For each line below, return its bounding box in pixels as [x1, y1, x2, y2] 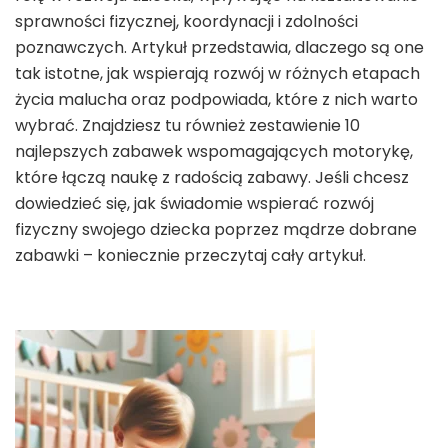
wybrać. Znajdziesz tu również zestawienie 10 [15, 113, 360, 137]
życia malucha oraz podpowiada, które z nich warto [15, 87, 418, 111]
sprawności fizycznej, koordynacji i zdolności [15, 9, 358, 33]
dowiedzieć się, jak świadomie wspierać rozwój [15, 191, 374, 215]
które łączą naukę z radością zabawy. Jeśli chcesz [15, 165, 409, 189]
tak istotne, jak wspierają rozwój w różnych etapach [15, 61, 420, 85]
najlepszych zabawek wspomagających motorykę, [15, 139, 413, 163]
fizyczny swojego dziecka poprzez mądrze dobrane [15, 217, 417, 241]
